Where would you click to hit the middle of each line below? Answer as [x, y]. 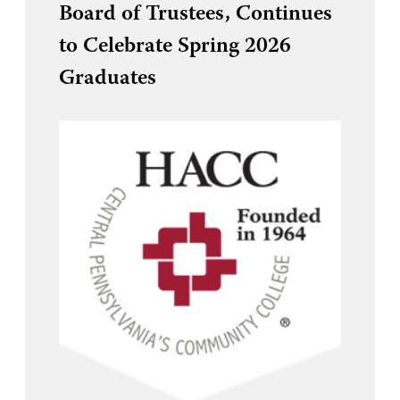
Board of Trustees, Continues [195, 14]
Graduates [107, 78]
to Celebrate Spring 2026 [175, 46]
